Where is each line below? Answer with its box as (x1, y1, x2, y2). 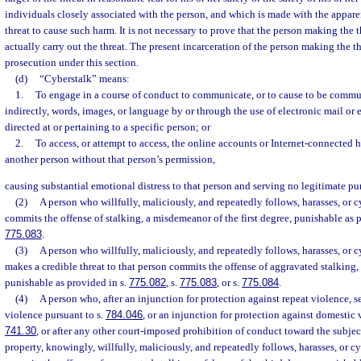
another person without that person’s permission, (5, 153, 215, 165)
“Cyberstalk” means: (39, 73, 130, 85)
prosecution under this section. (5, 56, 139, 68)
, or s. (217, 276, 242, 289)
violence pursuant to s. (5, 309, 106, 322)
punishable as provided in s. (5, 276, 129, 289)
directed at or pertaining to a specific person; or (5, 121, 210, 133)
